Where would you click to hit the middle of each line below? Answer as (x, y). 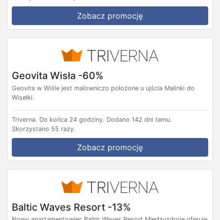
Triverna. (25, 119)
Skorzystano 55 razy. (44, 129)
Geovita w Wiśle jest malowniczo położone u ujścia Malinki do (103, 88)
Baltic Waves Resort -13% (71, 207)
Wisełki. (23, 97)
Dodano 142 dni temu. (139, 119)
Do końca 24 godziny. (72, 119)
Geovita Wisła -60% (58, 75)
